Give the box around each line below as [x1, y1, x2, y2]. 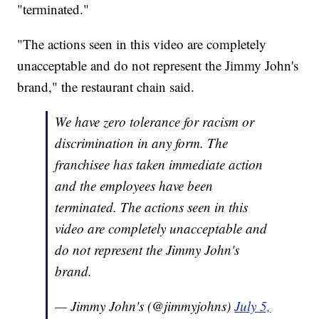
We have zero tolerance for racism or [55, 113, 255, 131]
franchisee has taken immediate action [55, 155, 263, 174]
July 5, [234, 297, 271, 315]
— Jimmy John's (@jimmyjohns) [55, 297, 235, 315]
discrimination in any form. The [55, 134, 229, 152]
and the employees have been [55, 177, 214, 195]
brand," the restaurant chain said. [17, 78, 195, 96]
